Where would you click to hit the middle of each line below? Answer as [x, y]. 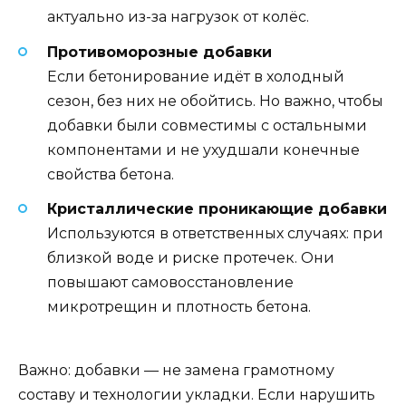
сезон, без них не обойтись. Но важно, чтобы [215, 101]
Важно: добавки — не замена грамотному [176, 370]
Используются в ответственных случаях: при [215, 233]
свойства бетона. [111, 174]
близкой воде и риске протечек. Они [191, 257]
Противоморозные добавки [159, 52]
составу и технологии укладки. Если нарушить [197, 394]
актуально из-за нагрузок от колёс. [178, 17]
